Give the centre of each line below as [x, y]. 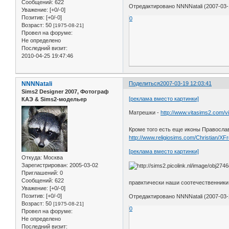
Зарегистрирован [44, 165]
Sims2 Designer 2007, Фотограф [65, 92]
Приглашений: [40, 173]
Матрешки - [145, 112]
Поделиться [145, 84]
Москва [52, 157]
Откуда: [32, 157]
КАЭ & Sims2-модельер [54, 99]
